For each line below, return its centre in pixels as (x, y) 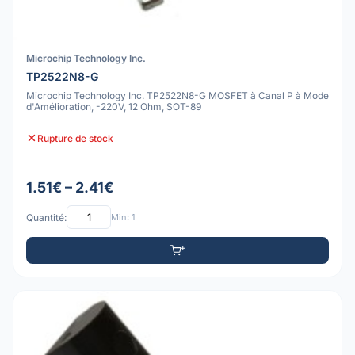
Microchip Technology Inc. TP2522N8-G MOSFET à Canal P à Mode (177, 95)
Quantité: (46, 217)
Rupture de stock (75, 138)
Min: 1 (123, 217)
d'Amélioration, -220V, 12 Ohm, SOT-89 (114, 106)
